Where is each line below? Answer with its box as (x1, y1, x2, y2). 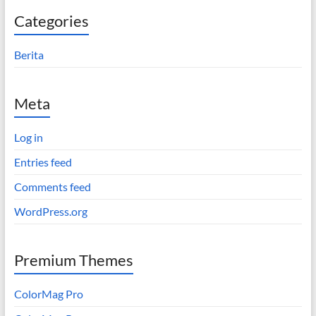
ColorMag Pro (13, 287, 83, 301)
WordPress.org (13, 205, 87, 219)
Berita (13, 48, 44, 62)
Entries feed (13, 155, 72, 169)
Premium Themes (13, 250, 133, 270)
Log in (13, 130, 43, 145)
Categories (13, 11, 89, 31)
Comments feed (13, 180, 91, 194)
